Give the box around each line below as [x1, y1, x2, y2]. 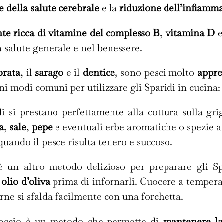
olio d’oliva [1, 175, 50, 188]
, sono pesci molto [114, 66, 197, 79]
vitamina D [165, 26, 215, 40]
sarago [35, 66, 64, 79]
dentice [82, 66, 115, 79]
